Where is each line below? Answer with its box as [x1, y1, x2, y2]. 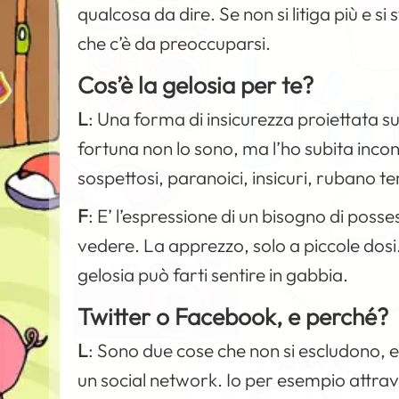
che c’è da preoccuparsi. [77, 30, 272, 54]
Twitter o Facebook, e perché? [77, 301, 389, 331]
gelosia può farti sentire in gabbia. [77, 262, 349, 286]
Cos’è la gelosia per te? [77, 69, 314, 100]
